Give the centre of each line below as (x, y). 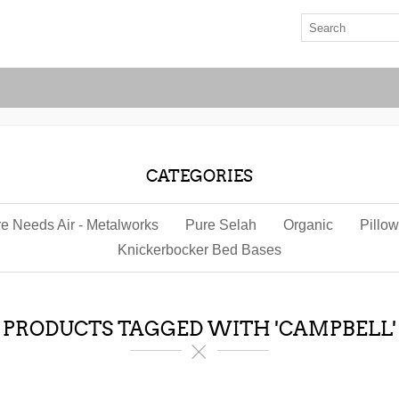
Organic (308, 225)
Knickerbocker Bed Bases (199, 250)
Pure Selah (221, 225)
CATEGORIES (199, 176)
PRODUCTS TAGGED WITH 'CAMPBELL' (199, 329)
